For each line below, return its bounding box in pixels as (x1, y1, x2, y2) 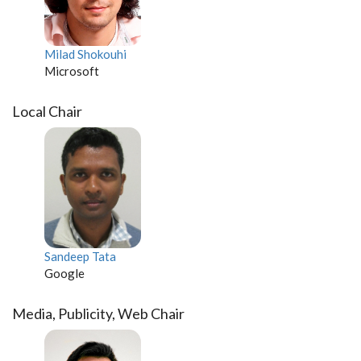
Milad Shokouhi (44, 47, 127, 61)
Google (44, 266, 85, 280)
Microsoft (44, 64, 99, 78)
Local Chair (12, 102, 82, 120)
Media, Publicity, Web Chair (12, 305, 185, 322)
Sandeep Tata (44, 249, 116, 263)
